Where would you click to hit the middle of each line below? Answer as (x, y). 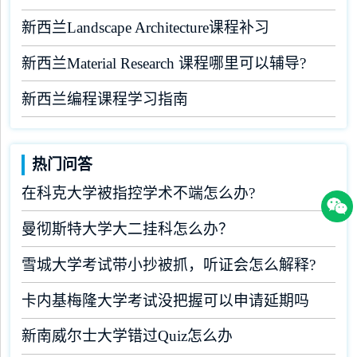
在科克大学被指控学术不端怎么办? (138, 193)
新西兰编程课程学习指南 (104, 99)
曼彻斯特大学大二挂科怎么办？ (127, 229)
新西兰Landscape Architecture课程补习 (145, 28)
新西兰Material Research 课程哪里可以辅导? (163, 63)
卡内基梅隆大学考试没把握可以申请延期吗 (165, 300)
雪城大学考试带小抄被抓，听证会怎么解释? (168, 265)
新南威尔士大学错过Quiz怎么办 (127, 336)
